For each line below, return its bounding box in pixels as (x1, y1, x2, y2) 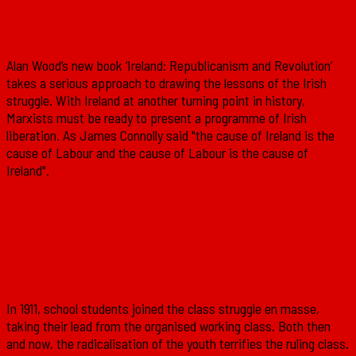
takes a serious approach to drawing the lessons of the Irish (6, 74, 327, 92)
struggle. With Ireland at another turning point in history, (6, 91, 305, 110)
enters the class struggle (6, 255, 218, 283)
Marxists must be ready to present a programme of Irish (6, 109, 307, 127)
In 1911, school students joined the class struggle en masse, (6, 299, 319, 317)
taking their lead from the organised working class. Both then (6, 316, 331, 335)
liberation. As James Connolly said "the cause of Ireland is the (6, 126, 335, 145)
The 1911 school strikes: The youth (6, 228, 291, 256)
